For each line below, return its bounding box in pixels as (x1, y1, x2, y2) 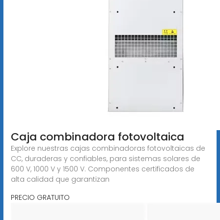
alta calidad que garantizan (10, 174, 110, 184)
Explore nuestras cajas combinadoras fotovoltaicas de (10, 143, 205, 153)
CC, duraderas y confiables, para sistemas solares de (10, 153, 200, 164)
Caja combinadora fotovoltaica (10, 129, 184, 144)
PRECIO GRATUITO (10, 192, 70, 202)
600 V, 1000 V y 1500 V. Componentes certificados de (10, 164, 194, 174)
